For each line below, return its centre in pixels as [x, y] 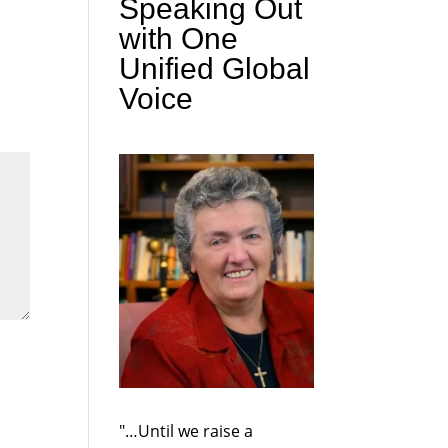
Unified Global [215, 69]
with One [179, 39]
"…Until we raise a [186, 430]
